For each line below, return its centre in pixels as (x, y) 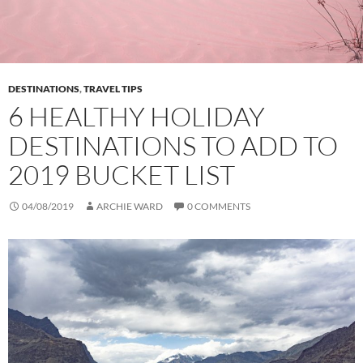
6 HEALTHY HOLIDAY (137, 116)
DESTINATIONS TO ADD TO (173, 145)
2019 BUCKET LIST (122, 174)
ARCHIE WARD (130, 206)
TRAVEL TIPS (113, 88)
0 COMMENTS (219, 206)
